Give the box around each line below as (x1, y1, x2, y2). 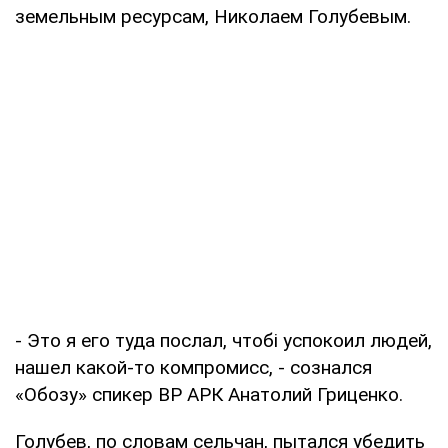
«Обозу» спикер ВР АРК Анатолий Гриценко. (15, 382, 403, 406)
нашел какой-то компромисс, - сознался (15, 355, 372, 379)
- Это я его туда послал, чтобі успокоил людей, (15, 328, 432, 352)
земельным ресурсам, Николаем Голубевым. (15, 4, 411, 28)
